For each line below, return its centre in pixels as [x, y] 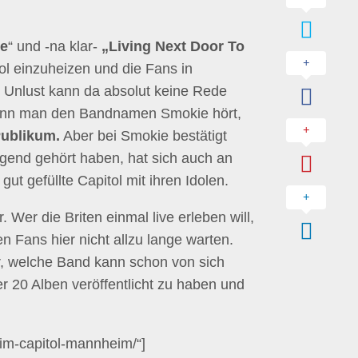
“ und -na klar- [55, 46]
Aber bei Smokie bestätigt [143, 136]
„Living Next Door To [173, 46]
